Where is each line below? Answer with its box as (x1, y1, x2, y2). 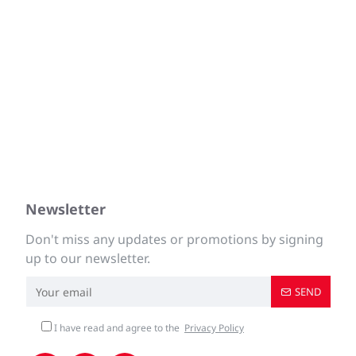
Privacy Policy (184, 321, 244, 335)
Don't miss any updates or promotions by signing (25, 230, 323, 248)
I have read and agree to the (52, 321, 182, 335)
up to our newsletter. (25, 250, 150, 267)
